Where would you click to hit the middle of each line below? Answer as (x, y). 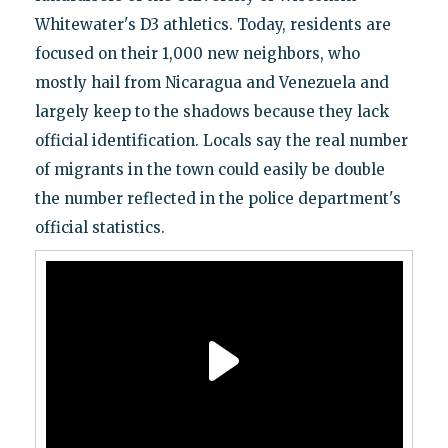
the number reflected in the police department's (217, 198)
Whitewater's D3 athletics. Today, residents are (212, 24)
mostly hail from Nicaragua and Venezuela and (211, 82)
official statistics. (99, 227)
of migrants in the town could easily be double (209, 169)
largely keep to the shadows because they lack (211, 111)
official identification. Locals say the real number (221, 140)
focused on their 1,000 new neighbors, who (197, 53)
